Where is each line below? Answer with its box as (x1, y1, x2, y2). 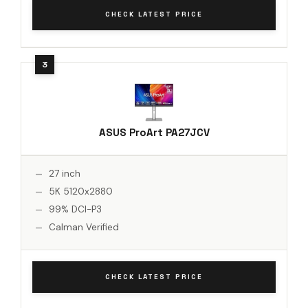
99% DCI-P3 (49, 203, 102, 215)
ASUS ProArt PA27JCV (98, 125, 210, 139)
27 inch (49, 167, 80, 179)
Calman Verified (49, 221, 119, 233)
